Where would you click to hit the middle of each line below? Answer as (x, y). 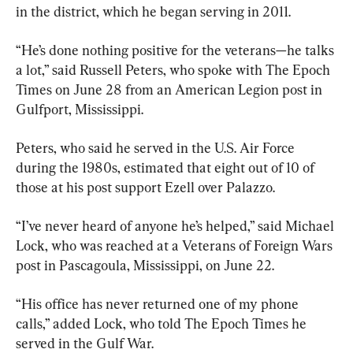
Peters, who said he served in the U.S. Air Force (157, 147)
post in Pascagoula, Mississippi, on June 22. (145, 265)
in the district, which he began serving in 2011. (153, 11)
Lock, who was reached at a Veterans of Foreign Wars (176, 245)
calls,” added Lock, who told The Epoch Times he (163, 323)
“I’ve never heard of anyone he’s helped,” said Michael (176, 225)
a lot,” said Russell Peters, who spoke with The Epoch (175, 69)
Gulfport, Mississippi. (80, 109)
